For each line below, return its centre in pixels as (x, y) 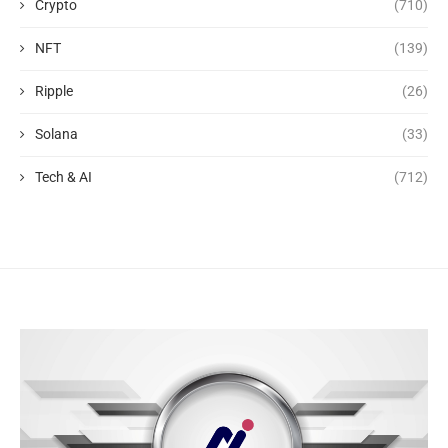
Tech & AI (63, 176)
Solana (56, 133)
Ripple (54, 90)
